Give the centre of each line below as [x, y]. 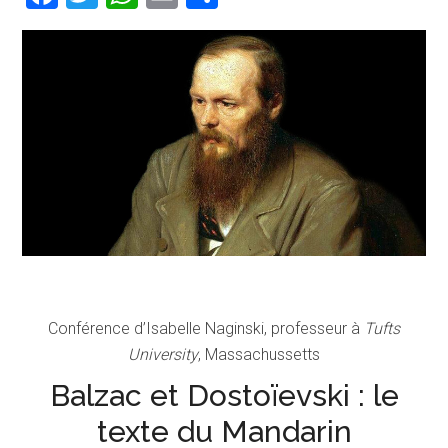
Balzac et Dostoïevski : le [224, 396]
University [163, 355]
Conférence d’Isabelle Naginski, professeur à [206, 329]
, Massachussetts [259, 355]
